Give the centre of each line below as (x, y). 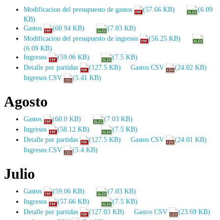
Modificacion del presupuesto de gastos (78, 9)
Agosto (26, 101)
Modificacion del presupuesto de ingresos (81, 38)
